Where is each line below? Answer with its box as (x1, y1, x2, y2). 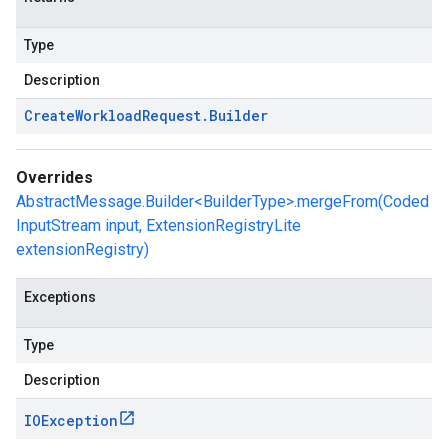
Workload (75, 106, 142, 125)
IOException (24, 411, 118, 430)
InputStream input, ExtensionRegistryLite (16, 216, 301, 235)
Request (142, 106, 201, 125)
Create (24, 106, 75, 125)
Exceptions (24, 289, 96, 305)
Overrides (16, 168, 93, 187)
